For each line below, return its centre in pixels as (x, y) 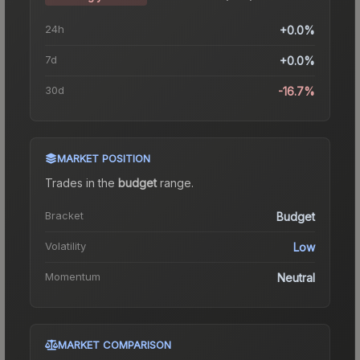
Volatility (65, 245)
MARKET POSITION (104, 158)
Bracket (64, 215)
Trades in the (82, 182)
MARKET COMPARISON (115, 344)
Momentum (73, 276)
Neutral (296, 277)
